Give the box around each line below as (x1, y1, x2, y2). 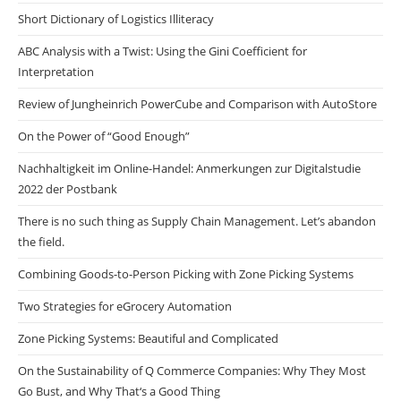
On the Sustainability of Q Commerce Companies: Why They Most (18, 362, 366, 379)
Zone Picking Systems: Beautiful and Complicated (18, 329, 278, 346)
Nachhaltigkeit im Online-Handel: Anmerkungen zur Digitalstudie (18, 159, 361, 176)
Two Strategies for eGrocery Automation (18, 297, 232, 314)
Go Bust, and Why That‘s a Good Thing (18, 382, 220, 399)
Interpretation (18, 63, 94, 80)
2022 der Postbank (18, 180, 117, 197)
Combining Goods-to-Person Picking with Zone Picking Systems (18, 265, 354, 282)
